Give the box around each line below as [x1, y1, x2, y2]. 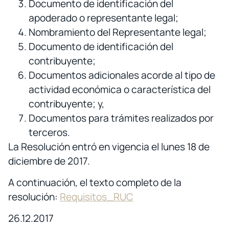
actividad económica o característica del [29, 82, 211, 96]
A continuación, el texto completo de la [8, 176, 181, 189]
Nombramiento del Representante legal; [29, 25, 207, 39]
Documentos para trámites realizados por [29, 111, 214, 125]
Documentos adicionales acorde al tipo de [29, 68, 215, 82]
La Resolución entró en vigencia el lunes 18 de [8, 140, 210, 153]
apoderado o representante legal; [29, 11, 178, 25]
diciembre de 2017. [8, 154, 90, 168]
